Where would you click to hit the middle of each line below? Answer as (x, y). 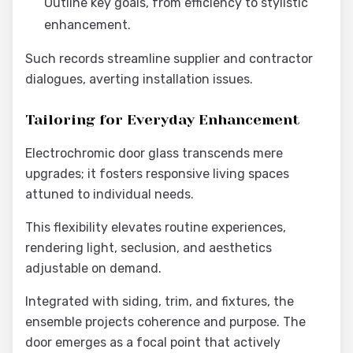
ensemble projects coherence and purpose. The (165, 322)
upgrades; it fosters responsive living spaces (157, 174)
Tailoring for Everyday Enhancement (163, 120)
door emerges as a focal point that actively (153, 342)
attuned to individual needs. (110, 194)
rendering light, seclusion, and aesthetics (149, 248)
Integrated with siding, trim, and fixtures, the (160, 301)
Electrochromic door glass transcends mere (154, 153)
